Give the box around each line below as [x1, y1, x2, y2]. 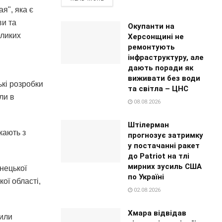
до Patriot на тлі [128, 151, 190, 161]
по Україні [128, 172, 165, 181]
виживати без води [128, 73, 201, 83]
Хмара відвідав [128, 208, 187, 218]
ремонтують [128, 42, 175, 52]
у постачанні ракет [128, 141, 200, 150]
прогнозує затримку [128, 130, 204, 140]
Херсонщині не [128, 32, 184, 41]
